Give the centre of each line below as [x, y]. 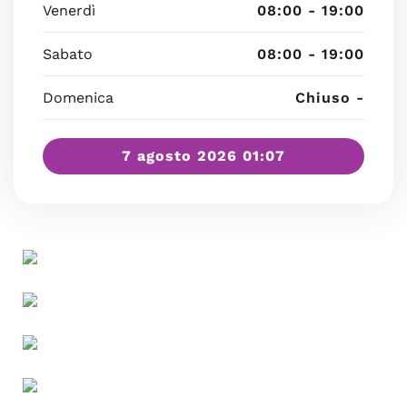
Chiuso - [330, 98]
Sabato [68, 54]
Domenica [78, 98]
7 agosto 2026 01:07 [203, 156]
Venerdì [69, 10]
